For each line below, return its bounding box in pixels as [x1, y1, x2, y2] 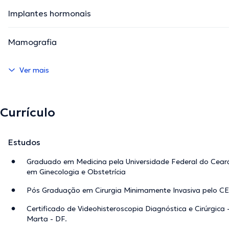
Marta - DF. [27, 214, 67, 224]
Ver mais [19, 65, 49, 75]
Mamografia [8, 37, 57, 48]
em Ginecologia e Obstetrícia [27, 167, 126, 177]
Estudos [8, 137, 40, 148]
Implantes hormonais [8, 8, 91, 19]
